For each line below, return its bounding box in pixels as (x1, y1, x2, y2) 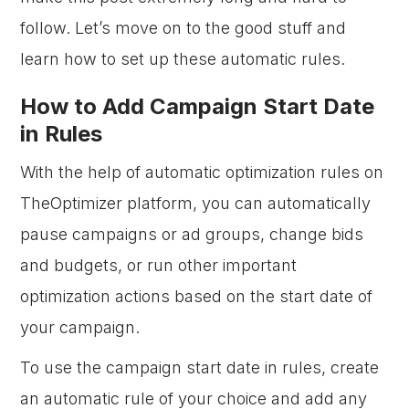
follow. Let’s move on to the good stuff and (20, 18, 347, 37)
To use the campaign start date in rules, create (20, 358, 380, 377)
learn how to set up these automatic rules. (20, 49, 346, 68)
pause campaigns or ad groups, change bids (20, 225, 364, 244)
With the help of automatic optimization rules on (20, 163, 384, 182)
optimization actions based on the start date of (20, 287, 373, 306)
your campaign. (20, 318, 141, 337)
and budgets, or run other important (20, 256, 298, 275)
